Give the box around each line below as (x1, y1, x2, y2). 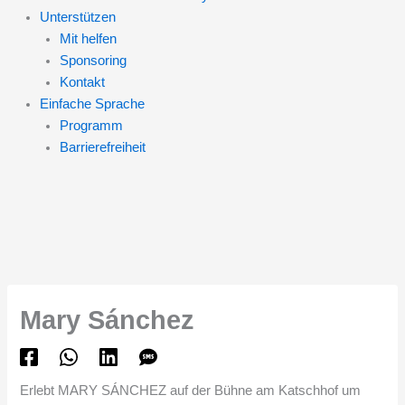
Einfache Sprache (39, 97, 145, 111)
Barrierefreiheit (59, 140, 146, 155)
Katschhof (278, 383, 339, 399)
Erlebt (20, 383, 59, 399)
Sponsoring (59, 53, 127, 68)
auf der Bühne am (166, 383, 279, 399)
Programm (59, 118, 123, 133)
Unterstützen (39, 10, 116, 24)
